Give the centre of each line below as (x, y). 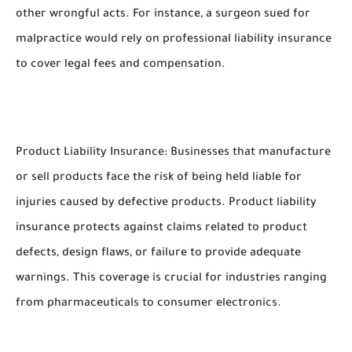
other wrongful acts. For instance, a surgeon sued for (163, 15)
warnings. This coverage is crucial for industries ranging (171, 279)
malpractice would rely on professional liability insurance (174, 40)
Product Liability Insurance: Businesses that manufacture (173, 153)
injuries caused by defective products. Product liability (166, 203)
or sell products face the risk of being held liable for (159, 178)
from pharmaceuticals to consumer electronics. (148, 304)
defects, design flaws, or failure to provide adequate (158, 254)
